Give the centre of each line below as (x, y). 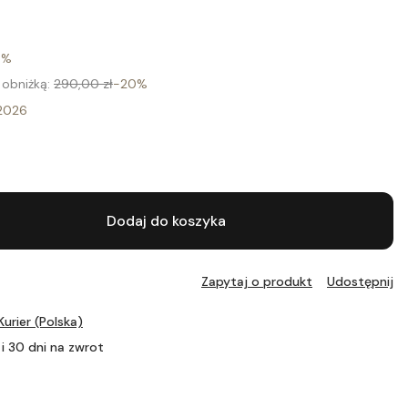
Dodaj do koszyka (166, 221)
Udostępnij (360, 281)
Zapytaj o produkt (257, 281)
